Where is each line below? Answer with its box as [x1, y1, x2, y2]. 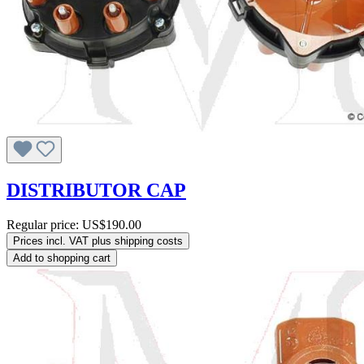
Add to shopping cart [13, 252, 110, 265]
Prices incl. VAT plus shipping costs [13, 235, 183, 248]
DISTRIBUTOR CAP [6, 180, 186, 201]
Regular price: [6, 218, 82, 232]
